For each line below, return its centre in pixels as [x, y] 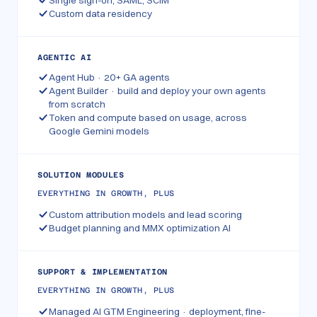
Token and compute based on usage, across [148, 117]
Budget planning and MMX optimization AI [140, 228]
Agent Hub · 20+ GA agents [109, 77]
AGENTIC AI [65, 58]
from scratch [77, 104]
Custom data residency [100, 13]
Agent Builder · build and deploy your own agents [157, 91]
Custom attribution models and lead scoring [145, 214]
